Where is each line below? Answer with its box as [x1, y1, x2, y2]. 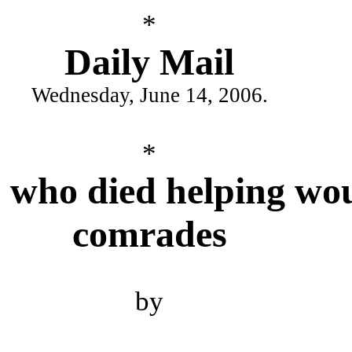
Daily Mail [64, 41, 234, 82]
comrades [71, 213, 227, 255]
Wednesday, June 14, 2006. [31, 83, 268, 107]
